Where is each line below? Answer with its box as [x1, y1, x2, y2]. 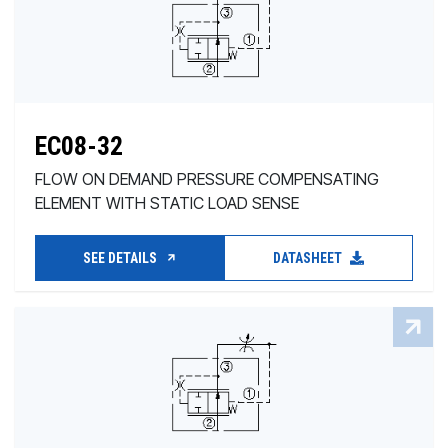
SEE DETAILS [82, 250, 160, 266]
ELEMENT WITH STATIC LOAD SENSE [35, 193, 299, 213]
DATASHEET [273, 250, 345, 266]
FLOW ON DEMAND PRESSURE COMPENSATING [35, 169, 379, 189]
